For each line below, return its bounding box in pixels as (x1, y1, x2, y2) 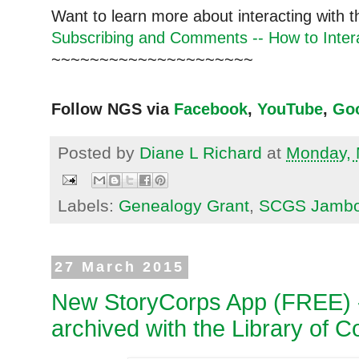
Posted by (58, 143, 139, 163)
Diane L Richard (139, 143, 262, 163)
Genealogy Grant (119, 196, 249, 215)
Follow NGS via (51, 100, 174, 119)
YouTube (257, 100, 323, 119)
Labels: (58, 196, 119, 215)
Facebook (174, 100, 248, 119)
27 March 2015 (54, 259, 185, 276)
